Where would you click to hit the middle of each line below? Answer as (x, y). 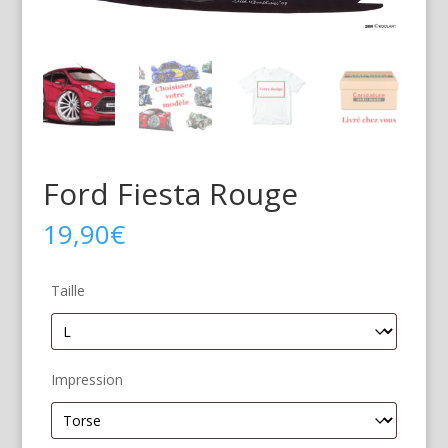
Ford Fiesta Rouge (170, 194)
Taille (67, 291)
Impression (86, 380)
